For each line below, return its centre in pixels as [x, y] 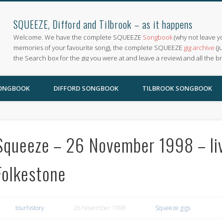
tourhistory [29, 208]
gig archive [199, 48]
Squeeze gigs [172, 208]
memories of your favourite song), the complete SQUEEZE [99, 48]
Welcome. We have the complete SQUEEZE [78, 37]
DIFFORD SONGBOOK [86, 88]
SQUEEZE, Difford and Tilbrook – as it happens [103, 24]
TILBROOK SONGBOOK [177, 88]
